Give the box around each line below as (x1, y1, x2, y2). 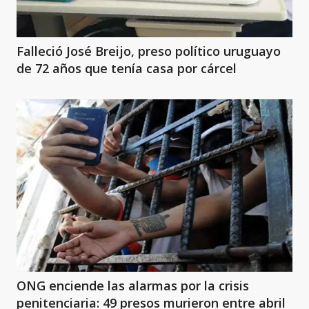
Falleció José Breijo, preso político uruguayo (17, 43, 281, 60)
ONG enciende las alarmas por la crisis (17, 277, 249, 295)
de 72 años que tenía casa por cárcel (17, 60, 237, 77)
